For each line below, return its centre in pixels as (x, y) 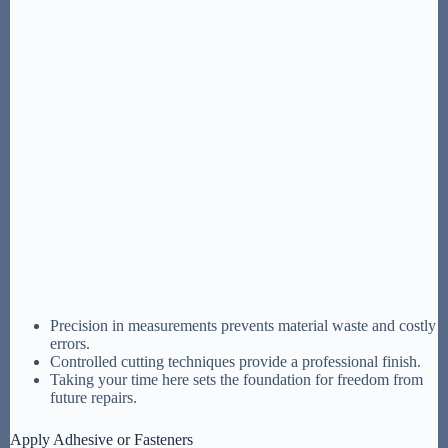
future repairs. (93, 397)
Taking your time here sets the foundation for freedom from (236, 379)
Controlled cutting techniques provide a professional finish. (235, 361)
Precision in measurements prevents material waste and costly (243, 325)
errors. (70, 343)
